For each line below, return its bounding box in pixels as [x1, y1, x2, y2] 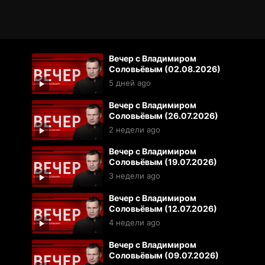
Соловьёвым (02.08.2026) [108, 64, 221, 74]
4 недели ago [108, 218, 160, 228]
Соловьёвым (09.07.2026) [108, 250, 219, 260]
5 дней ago [108, 78, 151, 88]
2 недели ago [108, 124, 160, 134]
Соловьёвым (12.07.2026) [108, 203, 217, 214]
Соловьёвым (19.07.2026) [108, 157, 217, 167]
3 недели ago [108, 171, 160, 181]
